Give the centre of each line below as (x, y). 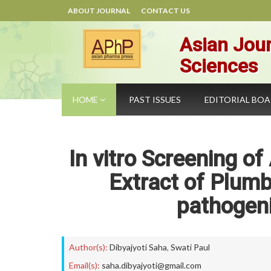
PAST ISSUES (155, 100)
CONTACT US (165, 11)
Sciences (219, 66)
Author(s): (88, 247)
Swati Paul (190, 247)
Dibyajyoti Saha (138, 247)
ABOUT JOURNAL (99, 11)
